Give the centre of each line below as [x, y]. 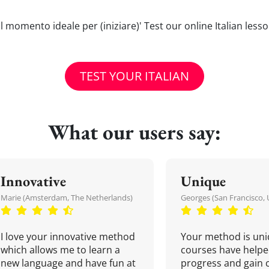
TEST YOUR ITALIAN [134, 76]
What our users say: [134, 132]
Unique [203, 181]
